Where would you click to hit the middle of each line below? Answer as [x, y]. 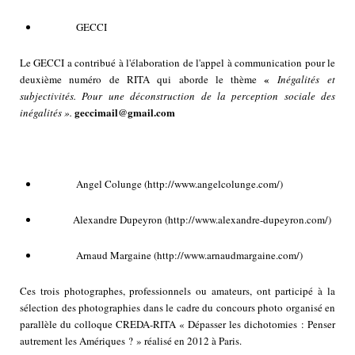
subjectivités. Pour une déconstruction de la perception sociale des [177, 96]
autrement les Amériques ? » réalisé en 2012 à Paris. [131, 341]
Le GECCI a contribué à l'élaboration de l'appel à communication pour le [177, 63]
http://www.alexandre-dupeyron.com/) [250, 220]
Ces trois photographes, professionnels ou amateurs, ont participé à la [177, 291]
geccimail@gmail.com [125, 113]
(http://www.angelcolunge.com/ [212, 184]
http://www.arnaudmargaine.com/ [228, 256]
